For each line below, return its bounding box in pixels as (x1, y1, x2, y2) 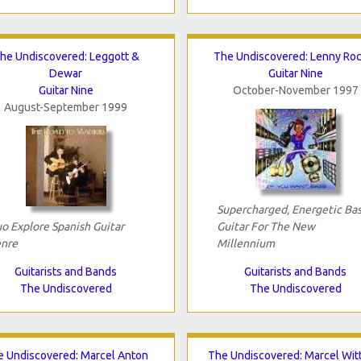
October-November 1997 (232, 83, 359, 97)
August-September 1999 (4, 100, 127, 114)
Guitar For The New (216, 219, 315, 233)
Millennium (216, 236, 275, 250)
